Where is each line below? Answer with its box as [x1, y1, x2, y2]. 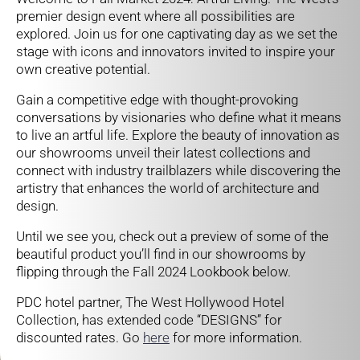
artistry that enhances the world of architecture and [16, 180, 319, 196]
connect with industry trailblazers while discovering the [16, 162, 341, 178]
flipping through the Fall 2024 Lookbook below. [16, 264, 291, 280]
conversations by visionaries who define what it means [16, 109, 342, 125]
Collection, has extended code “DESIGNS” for [16, 312, 282, 328]
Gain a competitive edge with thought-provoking [16, 92, 298, 108]
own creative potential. [16, 61, 150, 77]
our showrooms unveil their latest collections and [16, 145, 310, 161]
